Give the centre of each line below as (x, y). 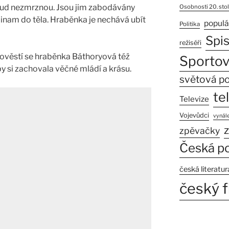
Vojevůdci (194, 116)
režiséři (190, 43)
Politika (189, 24)
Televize (194, 99)
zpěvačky (199, 131)
